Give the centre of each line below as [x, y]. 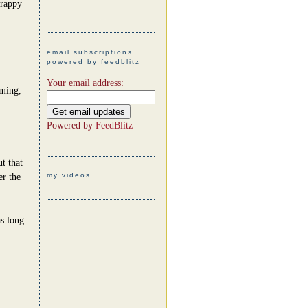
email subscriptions [89, 52]
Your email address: [85, 82]
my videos [68, 175]
